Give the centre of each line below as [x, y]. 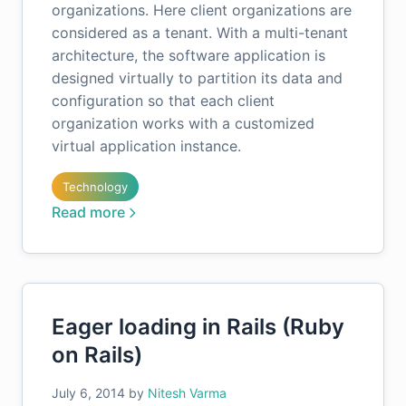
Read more [88, 212]
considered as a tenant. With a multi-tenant [200, 33]
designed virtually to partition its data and [197, 78]
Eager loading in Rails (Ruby [198, 327]
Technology [95, 187]
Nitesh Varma [187, 393]
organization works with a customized [183, 123]
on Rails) [97, 355]
